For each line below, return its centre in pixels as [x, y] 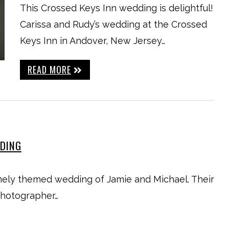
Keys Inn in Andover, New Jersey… [93, 41]
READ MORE [49, 70]
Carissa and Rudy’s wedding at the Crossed [113, 24]
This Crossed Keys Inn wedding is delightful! [117, 8]
